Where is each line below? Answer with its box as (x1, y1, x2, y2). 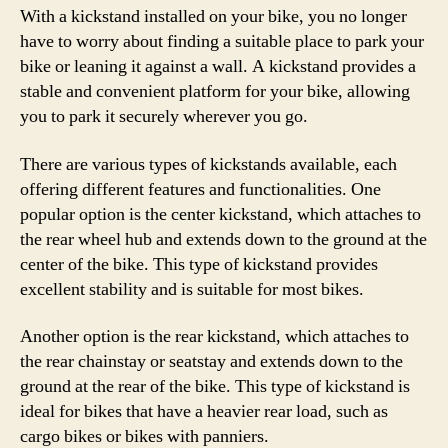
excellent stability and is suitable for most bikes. (20, 277, 364, 301)
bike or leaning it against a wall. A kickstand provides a (20, 55, 416, 78)
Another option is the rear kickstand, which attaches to (20, 325, 409, 348)
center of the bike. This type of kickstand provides (20, 252, 378, 276)
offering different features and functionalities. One (20, 177, 381, 201)
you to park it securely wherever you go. (20, 105, 308, 128)
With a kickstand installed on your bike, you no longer (20, 5, 407, 28)
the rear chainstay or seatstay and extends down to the (20, 350, 403, 373)
